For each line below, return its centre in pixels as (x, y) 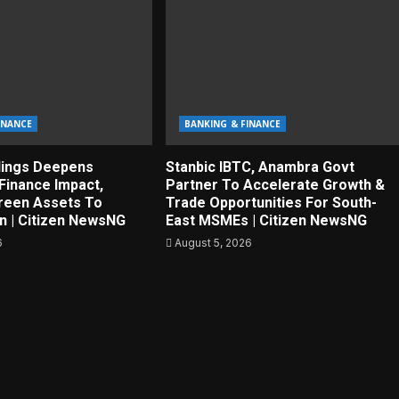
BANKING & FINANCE (232, 124)
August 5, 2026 (212, 243)
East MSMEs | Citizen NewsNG (266, 220)
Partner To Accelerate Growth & (275, 185)
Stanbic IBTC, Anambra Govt (260, 167)
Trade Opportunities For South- (271, 203)
